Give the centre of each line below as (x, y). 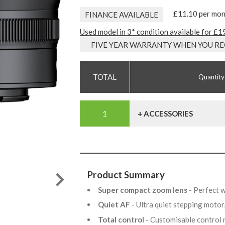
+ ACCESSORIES (165, 114)
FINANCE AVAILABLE (122, 15)
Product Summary (126, 175)
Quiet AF (115, 205)
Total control (122, 219)
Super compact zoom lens (143, 190)
